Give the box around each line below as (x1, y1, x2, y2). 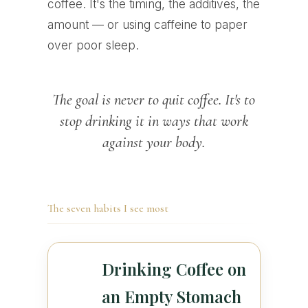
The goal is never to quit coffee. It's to (52, 89, 256, 109)
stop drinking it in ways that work (59, 111, 248, 130)
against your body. (102, 132, 206, 151)
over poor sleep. (47, 38, 139, 53)
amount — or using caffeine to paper (47, 17, 247, 32)
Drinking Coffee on (101, 258, 246, 280)
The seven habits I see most (47, 201, 168, 216)
